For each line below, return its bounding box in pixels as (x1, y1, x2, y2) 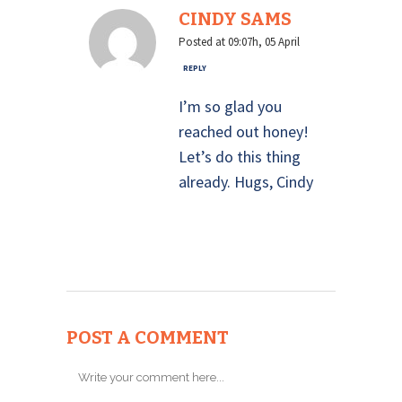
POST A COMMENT (66, 327, 229, 348)
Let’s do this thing (179, 146, 301, 167)
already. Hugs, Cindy (179, 171, 313, 192)
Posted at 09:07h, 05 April (179, 34, 300, 49)
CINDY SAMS (179, 8, 292, 30)
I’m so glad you (179, 96, 282, 117)
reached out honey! (179, 121, 309, 142)
